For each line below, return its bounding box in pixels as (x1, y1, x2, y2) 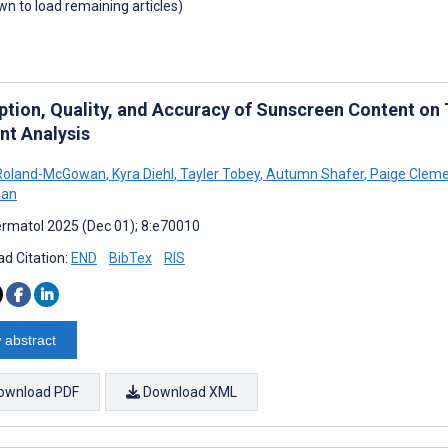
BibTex (109, 249, 152, 266)
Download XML (140, 383, 237, 400)
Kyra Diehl (109, 165, 174, 182)
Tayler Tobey (177, 165, 260, 182)
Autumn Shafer (263, 165, 364, 182)
